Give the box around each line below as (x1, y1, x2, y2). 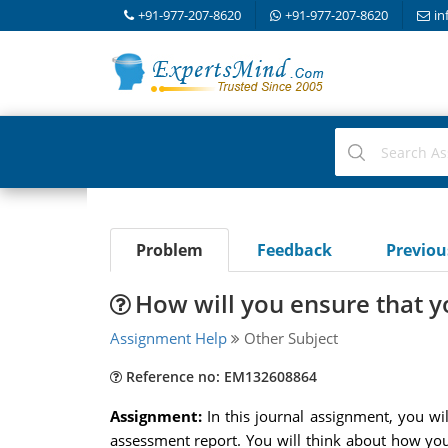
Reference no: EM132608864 (121, 367, 317, 386)
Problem (135, 239, 203, 261)
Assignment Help (109, 328, 227, 348)
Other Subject (239, 328, 338, 348)
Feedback (256, 239, 332, 261)
